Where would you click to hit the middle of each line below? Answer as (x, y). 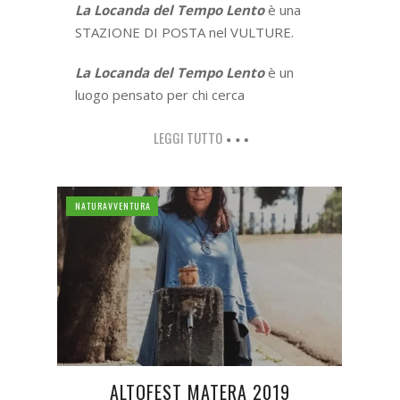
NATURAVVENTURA (113, 205)
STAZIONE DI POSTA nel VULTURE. (184, 32)
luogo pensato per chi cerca (160, 94)
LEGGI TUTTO (187, 137)
